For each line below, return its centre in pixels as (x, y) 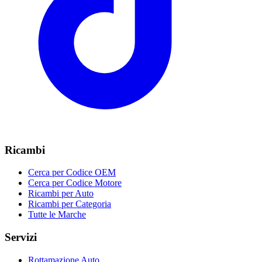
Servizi (21, 237)
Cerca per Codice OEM (72, 173)
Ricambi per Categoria (70, 204)
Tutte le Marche (57, 215)
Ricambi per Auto (61, 194)
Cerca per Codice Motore (75, 183)
